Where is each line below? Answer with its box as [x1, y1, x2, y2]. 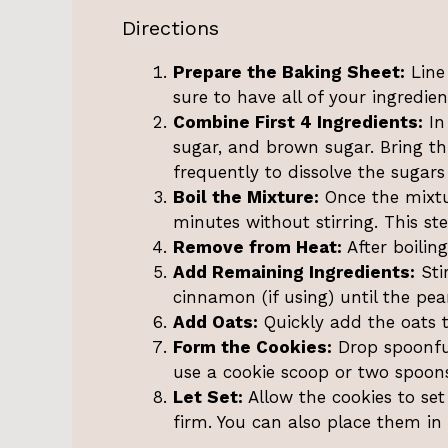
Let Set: [173, 387, 243, 408]
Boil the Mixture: [173, 187, 319, 208]
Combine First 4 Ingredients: [173, 112, 423, 133]
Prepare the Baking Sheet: [173, 62, 405, 83]
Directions [122, 16, 219, 41]
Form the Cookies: [173, 337, 332, 358]
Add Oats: [173, 312, 258, 333]
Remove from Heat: [173, 237, 342, 258]
